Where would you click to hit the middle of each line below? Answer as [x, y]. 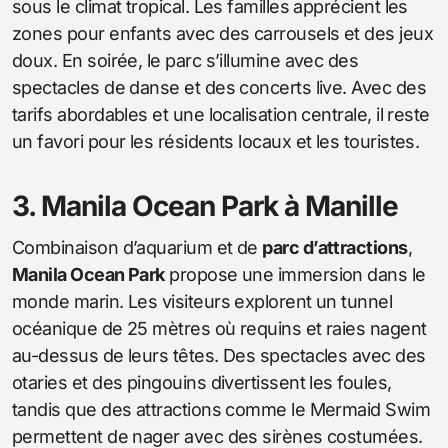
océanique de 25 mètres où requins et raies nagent [219, 328]
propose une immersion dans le [295, 274]
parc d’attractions [335, 247]
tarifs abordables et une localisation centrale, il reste [221, 114]
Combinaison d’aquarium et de [137, 247]
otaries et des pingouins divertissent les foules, [202, 382]
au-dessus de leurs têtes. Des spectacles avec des [219, 355]
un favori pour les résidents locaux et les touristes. [216, 141]
